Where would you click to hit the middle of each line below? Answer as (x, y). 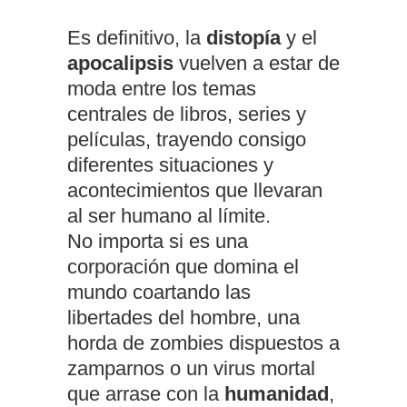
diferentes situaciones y (170, 165)
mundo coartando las (159, 293)
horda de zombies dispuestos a (203, 343)
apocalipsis (120, 64)
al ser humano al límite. (169, 216)
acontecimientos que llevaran (195, 191)
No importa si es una (158, 242)
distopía (243, 38)
